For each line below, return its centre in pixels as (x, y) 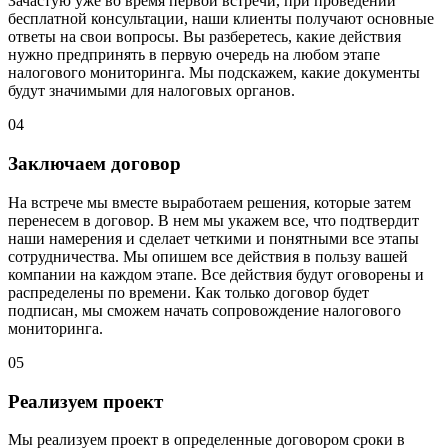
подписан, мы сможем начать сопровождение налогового (204, 310)
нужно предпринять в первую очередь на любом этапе (194, 55)
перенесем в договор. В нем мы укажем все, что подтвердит (213, 220)
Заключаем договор (94, 164)
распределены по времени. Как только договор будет (188, 292)
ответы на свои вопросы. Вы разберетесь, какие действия (204, 37)
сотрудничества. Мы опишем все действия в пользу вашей (208, 256)
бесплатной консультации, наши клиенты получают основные (221, 19)
